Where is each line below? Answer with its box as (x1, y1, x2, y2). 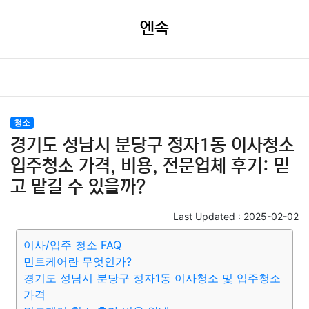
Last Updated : (173, 210, 243, 222)
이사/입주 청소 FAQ (23, 238, 121, 252)
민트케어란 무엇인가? (23, 255, 132, 268)
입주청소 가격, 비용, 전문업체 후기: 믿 (10, 156, 290, 176)
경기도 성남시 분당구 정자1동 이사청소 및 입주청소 (23, 271, 281, 285)
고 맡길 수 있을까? (10, 177, 146, 197)
